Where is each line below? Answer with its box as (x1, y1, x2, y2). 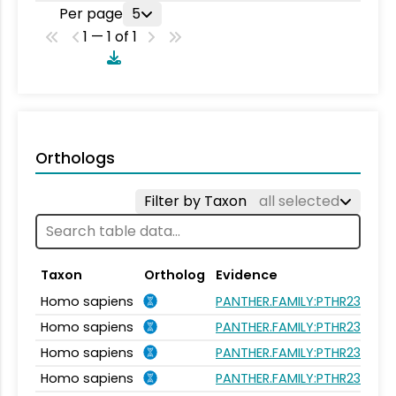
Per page (58, 3, 123, 24)
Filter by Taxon (144, 190, 250, 211)
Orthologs (35, 147, 115, 169)
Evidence (216, 265, 278, 284)
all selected (259, 190, 339, 211)
